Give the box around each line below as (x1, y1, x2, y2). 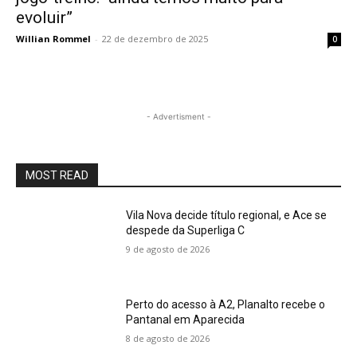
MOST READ (25, 169, 88, 182)
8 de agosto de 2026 (126, 331, 210, 344)
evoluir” (16, 8, 73, 28)
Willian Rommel (16, 33, 91, 45)
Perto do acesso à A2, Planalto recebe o (126, 297, 326, 311)
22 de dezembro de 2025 (102, 33, 208, 45)
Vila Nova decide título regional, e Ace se (126, 209, 328, 222)
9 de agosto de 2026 (126, 243, 210, 256)
